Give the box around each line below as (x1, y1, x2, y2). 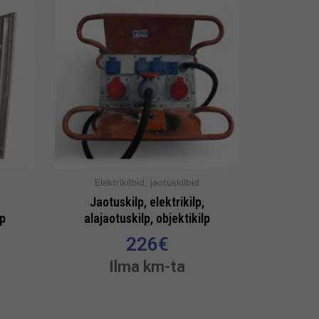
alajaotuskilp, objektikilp (84, 210, 210, 226)
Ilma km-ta (109, 256, 185, 276)
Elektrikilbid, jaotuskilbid (95, 177, 199, 189)
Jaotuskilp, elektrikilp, (90, 194, 204, 209)
